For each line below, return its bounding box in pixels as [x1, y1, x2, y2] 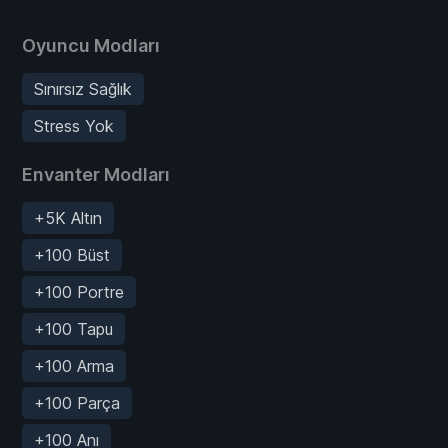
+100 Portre [34, 281, 124, 302]
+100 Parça [34, 392, 120, 413]
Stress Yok [34, 115, 114, 136]
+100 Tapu [34, 318, 113, 339]
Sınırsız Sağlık [34, 78, 132, 99]
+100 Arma [34, 355, 114, 376]
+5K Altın [34, 207, 102, 228]
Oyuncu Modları [22, 34, 160, 56]
